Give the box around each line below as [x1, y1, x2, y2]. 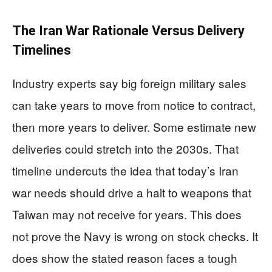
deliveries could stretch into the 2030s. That [12, 140, 239, 157]
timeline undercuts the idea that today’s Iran [12, 161, 239, 178]
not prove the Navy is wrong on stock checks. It [12, 227, 258, 244]
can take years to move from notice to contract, [12, 96, 256, 113]
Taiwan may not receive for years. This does [12, 205, 242, 222]
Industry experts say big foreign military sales [12, 74, 246, 91]
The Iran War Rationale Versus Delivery [12, 22, 245, 38]
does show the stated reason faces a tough [12, 249, 237, 266]
